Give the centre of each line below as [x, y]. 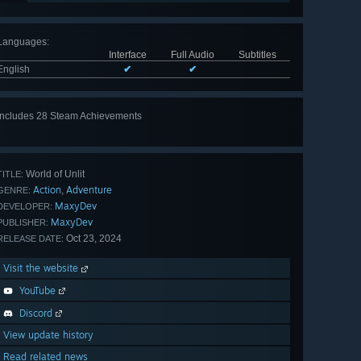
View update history [48, 335]
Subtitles [257, 55]
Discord [36, 313]
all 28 [262, 133]
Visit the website [42, 268]
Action [47, 190]
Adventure [89, 190]
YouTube [37, 291]
